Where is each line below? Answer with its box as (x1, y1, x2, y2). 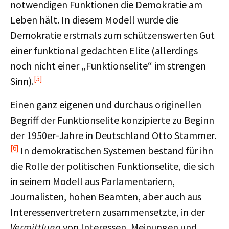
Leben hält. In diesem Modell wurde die (10, 13, 178, 26)
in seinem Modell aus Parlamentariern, (10, 175, 175, 188)
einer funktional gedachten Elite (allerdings (10, 44, 198, 57)
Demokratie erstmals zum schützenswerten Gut (10, 29, 215, 41)
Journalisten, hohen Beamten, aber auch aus (10, 190, 201, 203)
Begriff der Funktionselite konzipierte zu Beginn (10, 113, 214, 126)
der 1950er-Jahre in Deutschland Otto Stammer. (10, 129, 216, 142)
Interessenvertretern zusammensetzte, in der (10, 205, 205, 218)
